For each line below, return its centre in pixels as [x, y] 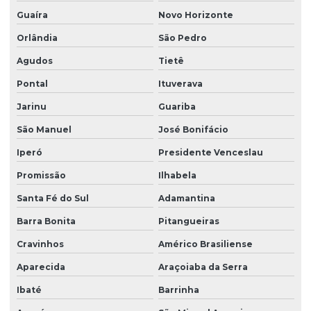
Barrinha [178, 289]
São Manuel [44, 129]
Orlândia [37, 37]
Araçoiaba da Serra [203, 267]
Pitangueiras [188, 221]
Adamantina [186, 198]
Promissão [41, 175]
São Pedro [182, 37]
